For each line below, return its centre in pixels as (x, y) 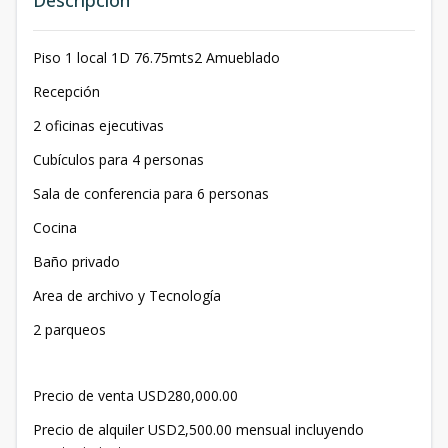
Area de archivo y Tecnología (127, 295)
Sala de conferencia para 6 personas (151, 193)
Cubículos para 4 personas (118, 159)
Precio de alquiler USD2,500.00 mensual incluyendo (198, 429)
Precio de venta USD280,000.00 (135, 395)
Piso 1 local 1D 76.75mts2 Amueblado (156, 57)
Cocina (55, 227)
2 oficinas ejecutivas (98, 125)
